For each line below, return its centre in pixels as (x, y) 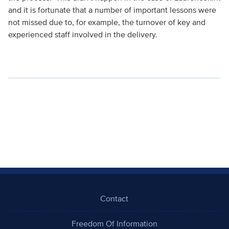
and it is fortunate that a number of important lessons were (112, 10)
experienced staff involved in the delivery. (83, 34)
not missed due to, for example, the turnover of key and (107, 22)
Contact (114, 198)
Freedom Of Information (114, 223)
